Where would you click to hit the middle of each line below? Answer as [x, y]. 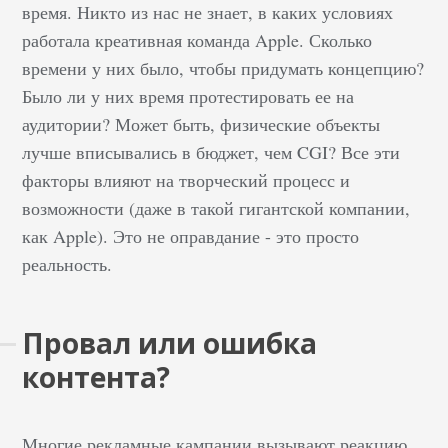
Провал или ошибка [170, 342]
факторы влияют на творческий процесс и [186, 179]
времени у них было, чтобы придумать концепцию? [223, 67]
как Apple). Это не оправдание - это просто [191, 235]
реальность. [67, 263]
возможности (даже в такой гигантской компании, [216, 207]
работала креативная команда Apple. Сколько [197, 39]
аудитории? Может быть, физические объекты [201, 123]
